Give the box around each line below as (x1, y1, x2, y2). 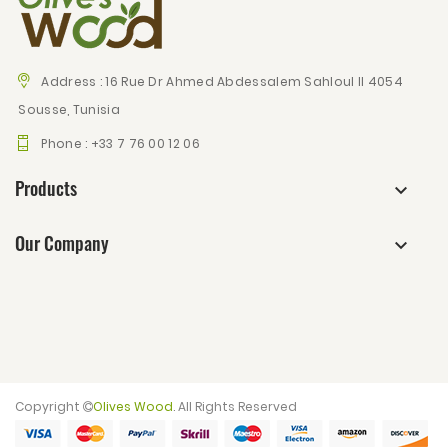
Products (15, 174, 77, 201)
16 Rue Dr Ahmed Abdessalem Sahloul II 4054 (105, 72, 403, 90)
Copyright (15, 397, 83, 415)
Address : (41, 72, 106, 90)
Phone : (41, 134, 91, 152)
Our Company (15, 229, 109, 256)
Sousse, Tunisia (15, 100, 120, 118)
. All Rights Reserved (173, 397, 297, 415)
